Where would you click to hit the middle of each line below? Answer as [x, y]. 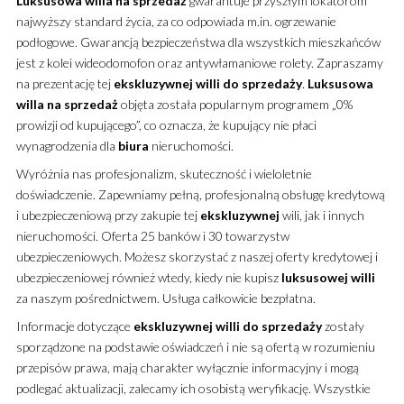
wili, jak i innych [321, 215]
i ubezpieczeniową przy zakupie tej [108, 215]
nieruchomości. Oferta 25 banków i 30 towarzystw [152, 235]
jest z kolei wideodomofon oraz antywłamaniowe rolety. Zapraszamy [199, 62]
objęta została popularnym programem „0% [235, 104]
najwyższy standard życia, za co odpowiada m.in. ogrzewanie [176, 21]
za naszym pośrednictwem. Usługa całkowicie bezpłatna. [165, 298]
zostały [343, 326]
